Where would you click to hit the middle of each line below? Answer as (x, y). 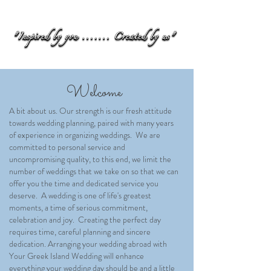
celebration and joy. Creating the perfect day (85, 220)
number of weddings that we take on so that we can (94, 171)
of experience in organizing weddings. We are (85, 135)
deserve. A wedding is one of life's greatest (80, 195)
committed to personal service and (67, 147)
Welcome (94, 93)
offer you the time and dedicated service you (84, 183)
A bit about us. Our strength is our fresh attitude (90, 111)
